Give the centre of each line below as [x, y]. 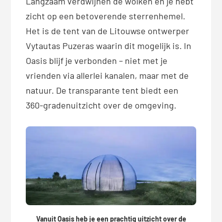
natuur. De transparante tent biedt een [102, 90]
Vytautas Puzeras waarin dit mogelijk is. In [109, 45]
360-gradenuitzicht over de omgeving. [101, 105]
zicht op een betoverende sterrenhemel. [106, 16]
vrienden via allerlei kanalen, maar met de [108, 75]
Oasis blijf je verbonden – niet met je [97, 60]
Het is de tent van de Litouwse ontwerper [108, 30]
